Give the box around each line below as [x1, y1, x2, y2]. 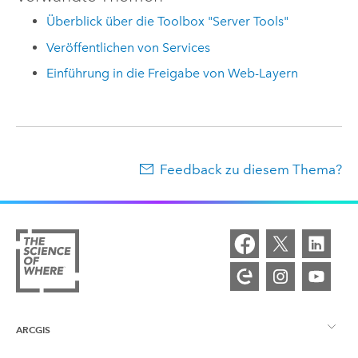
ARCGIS [16, 323, 50, 336]
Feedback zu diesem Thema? [160, 161, 343, 177]
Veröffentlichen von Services [46, 39, 211, 55]
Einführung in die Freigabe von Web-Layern [46, 66, 299, 82]
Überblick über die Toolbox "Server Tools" [46, 14, 289, 30]
